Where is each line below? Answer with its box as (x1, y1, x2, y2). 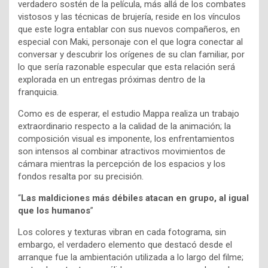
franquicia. (18, 87, 61, 98)
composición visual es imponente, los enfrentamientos (18, 133, 234, 145)
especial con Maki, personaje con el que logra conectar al (18, 36, 243, 48)
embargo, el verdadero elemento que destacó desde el (18, 239, 232, 251)
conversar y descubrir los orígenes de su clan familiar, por (18, 49, 245, 60)
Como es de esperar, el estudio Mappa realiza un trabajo (18, 108, 239, 120)
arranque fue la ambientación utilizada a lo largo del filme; (18, 252, 243, 263)
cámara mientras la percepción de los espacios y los (18, 159, 226, 170)
